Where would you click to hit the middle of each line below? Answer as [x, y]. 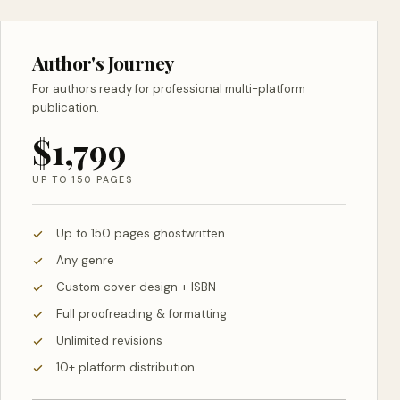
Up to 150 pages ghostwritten [140, 233]
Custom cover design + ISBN [136, 287]
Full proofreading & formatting [141, 313]
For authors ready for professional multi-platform [168, 88]
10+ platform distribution [125, 367]
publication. [65, 107]
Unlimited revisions [109, 340]
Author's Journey [103, 62]
